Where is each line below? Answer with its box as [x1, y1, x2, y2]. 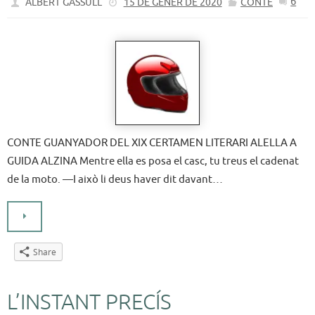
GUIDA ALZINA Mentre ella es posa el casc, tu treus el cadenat [7, 153, 299, 168]
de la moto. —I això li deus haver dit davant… [7, 172, 223, 186]
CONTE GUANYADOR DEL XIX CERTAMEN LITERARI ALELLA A [7, 135, 297, 150]
